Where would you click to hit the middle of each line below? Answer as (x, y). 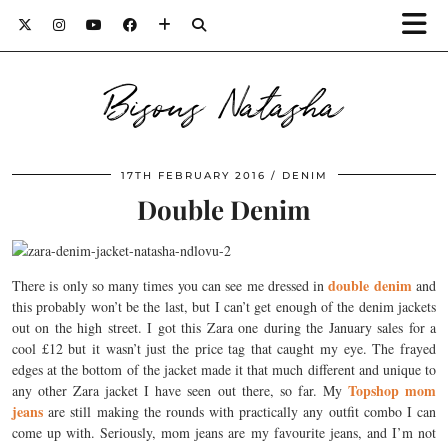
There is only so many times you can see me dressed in (170, 285)
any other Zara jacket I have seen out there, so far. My (180, 390)
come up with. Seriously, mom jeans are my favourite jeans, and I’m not (224, 432)
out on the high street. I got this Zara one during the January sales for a (224, 327)
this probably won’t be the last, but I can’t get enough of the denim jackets (224, 306)
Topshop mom (392, 390)
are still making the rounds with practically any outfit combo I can (239, 411)
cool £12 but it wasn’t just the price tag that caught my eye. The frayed (224, 348)
